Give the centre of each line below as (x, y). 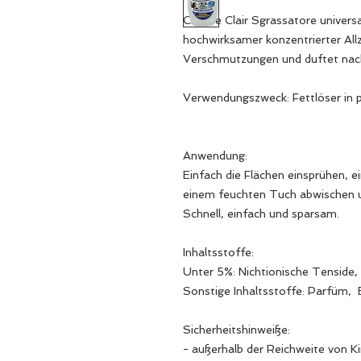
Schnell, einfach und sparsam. (261, 213)
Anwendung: (215, 155)
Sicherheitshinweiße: (237, 329)
